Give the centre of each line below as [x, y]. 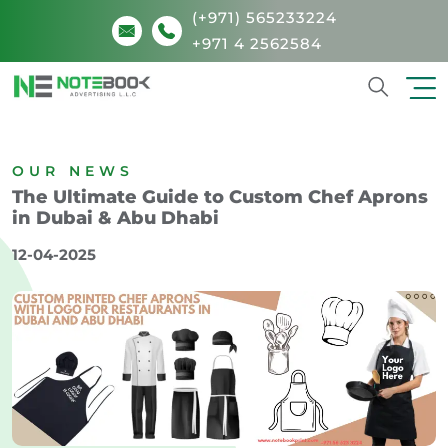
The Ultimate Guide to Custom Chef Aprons [220, 196]
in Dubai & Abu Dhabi [115, 217]
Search [405, 111]
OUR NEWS [73, 170]
